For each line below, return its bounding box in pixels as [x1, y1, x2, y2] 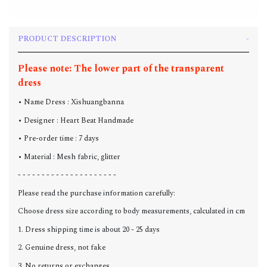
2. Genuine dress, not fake [18, 242, 105, 254]
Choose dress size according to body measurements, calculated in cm [18, 206, 245, 218]
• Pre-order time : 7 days [18, 133, 99, 145]
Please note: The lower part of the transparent [18, 61, 224, 76]
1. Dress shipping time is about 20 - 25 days [18, 223, 160, 235]
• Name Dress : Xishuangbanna [18, 97, 124, 108]
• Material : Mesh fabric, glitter [18, 151, 120, 163]
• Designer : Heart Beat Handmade [18, 114, 133, 126]
